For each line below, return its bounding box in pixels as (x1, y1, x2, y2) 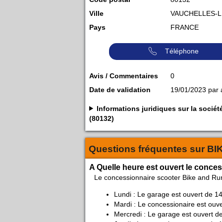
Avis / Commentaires (89, 71, 158, 80)
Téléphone (165, 47, 199, 55)
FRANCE (170, 23, 199, 31)
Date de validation (89, 85, 151, 94)
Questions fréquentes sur (89, 143, 207, 154)
